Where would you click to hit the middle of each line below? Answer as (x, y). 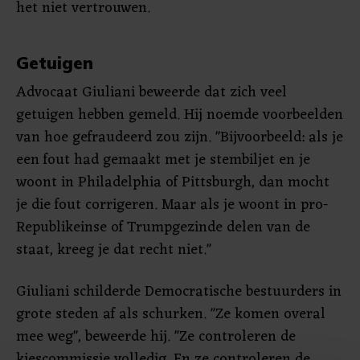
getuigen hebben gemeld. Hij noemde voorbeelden (180, 115)
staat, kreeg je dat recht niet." (114, 250)
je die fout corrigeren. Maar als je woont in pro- (172, 205)
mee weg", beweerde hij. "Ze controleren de (156, 337)
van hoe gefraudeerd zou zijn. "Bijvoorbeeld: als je (180, 137)
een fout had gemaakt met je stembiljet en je (163, 160)
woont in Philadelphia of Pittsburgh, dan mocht (173, 182)
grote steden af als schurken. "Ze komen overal (171, 314)
